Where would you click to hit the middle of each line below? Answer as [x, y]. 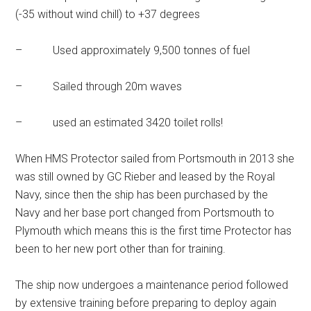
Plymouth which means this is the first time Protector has [154, 231]
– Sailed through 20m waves [99, 86]
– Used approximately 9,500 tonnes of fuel [133, 50]
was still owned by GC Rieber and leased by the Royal [145, 177]
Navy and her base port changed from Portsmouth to [145, 213]
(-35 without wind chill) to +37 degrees [108, 14]
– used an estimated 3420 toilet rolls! [119, 123]
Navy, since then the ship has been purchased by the [142, 195]
